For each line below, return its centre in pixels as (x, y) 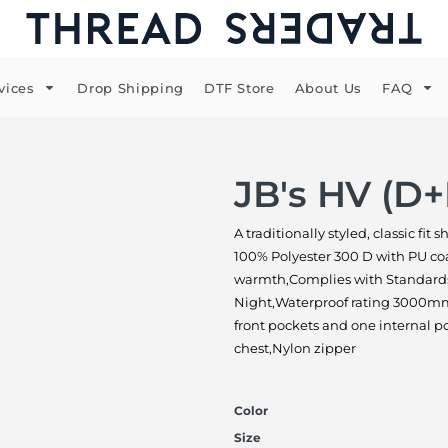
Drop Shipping (130, 88)
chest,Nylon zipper (295, 348)
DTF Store (239, 88)
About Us (328, 88)
